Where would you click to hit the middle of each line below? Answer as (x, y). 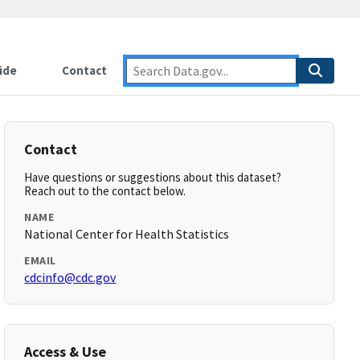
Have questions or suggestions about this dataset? (153, 177)
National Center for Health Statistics (127, 234)
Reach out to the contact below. (105, 191)
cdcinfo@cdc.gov (70, 277)
